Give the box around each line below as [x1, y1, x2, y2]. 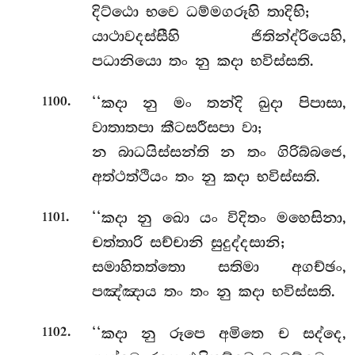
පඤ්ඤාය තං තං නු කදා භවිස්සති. [91, 283, 335, 301]
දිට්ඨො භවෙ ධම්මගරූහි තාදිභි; [91, 3, 309, 21]
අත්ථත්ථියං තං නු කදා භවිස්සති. [91, 167, 320, 185]
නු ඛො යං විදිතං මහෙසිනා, [137, 209, 346, 227]
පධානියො [91, 52, 169, 71]
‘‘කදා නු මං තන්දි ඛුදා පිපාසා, [91, 94, 346, 112]
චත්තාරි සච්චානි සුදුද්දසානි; [91, 234, 284, 252]
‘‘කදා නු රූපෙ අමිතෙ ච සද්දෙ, [91, 324, 346, 342]
